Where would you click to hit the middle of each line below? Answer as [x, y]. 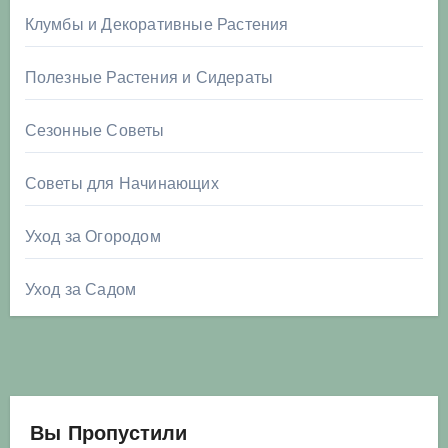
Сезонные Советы [94, 131]
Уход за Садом [80, 290]
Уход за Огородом [92, 237]
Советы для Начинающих [121, 184]
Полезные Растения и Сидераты [149, 78]
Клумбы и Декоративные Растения [156, 25]
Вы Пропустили [108, 435]
